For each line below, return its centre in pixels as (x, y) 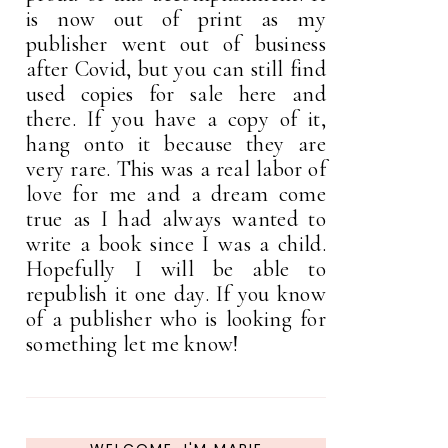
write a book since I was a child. (176, 244)
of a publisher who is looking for (176, 319)
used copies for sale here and (176, 94)
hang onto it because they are (176, 144)
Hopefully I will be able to (176, 269)
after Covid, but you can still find (176, 69)
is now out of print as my (176, 19)
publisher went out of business (176, 44)
